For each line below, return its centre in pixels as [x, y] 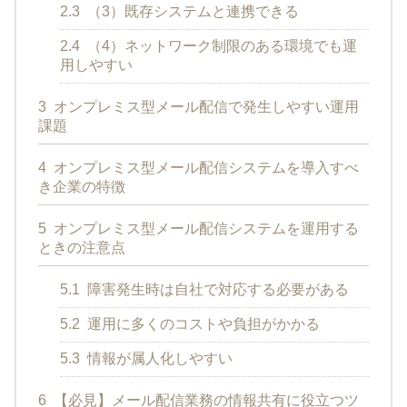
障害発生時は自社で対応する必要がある [216, 289]
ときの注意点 [82, 247]
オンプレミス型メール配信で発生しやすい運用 [204, 106]
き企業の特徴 [82, 186]
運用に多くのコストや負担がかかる [202, 323]
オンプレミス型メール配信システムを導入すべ [204, 167]
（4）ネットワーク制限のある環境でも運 [220, 45]
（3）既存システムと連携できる [191, 11]
